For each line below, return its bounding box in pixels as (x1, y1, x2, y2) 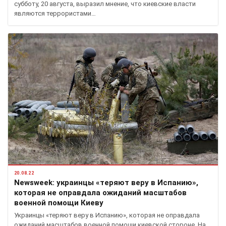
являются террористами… (14, 10, 96, 18)
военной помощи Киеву (14, 198, 103, 208)
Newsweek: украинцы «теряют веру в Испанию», (14, 178, 198, 188)
